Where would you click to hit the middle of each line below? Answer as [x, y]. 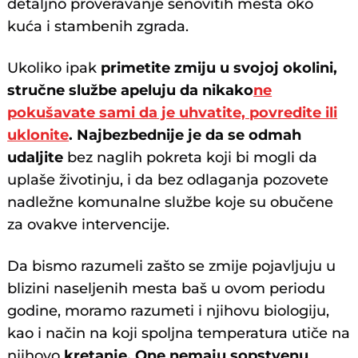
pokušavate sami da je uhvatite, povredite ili [173, 113]
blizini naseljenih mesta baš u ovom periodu [167, 289]
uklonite [38, 135]
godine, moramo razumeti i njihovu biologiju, [169, 311]
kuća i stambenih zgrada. [98, 27]
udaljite [36, 158]
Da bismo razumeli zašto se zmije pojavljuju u [172, 267]
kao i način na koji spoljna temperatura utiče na [179, 334]
